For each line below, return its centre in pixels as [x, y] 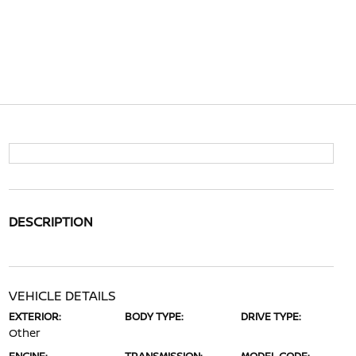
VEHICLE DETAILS [62, 296]
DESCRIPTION [50, 222]
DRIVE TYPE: [271, 316]
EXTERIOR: [35, 316]
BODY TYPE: [154, 316]
